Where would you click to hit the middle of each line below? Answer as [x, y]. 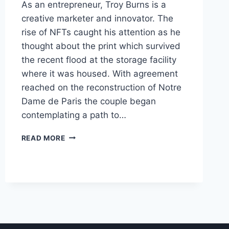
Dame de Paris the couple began [88, 101]
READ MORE [43, 138]
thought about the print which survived [101, 46]
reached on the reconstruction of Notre [101, 87]
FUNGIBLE [83, 178]
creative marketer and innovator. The [97, 18]
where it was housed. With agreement [99, 73]
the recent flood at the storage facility [99, 60]
